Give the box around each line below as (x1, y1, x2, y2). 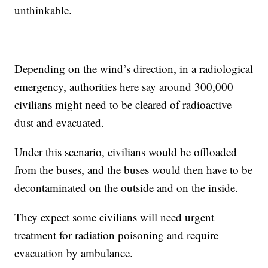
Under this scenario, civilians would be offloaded (14, 144, 237, 159)
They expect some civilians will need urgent (14, 209, 215, 224)
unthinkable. (14, 2, 72, 17)
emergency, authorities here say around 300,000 (14, 78, 234, 94)
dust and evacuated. (14, 114, 105, 130)
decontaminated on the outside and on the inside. (14, 179, 239, 195)
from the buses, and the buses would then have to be (14, 162, 253, 177)
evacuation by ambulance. (14, 245, 133, 260)
